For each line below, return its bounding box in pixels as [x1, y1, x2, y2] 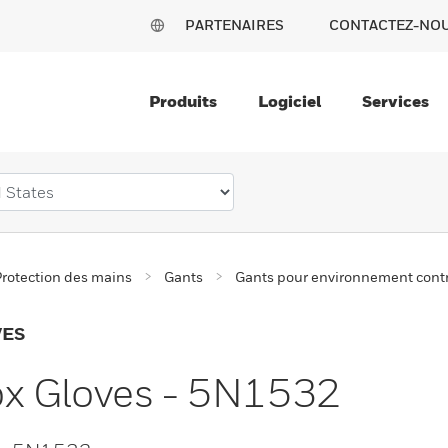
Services [362, 91, 429, 111]
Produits [149, 91, 217, 111]
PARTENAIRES [185, 16, 284, 33]
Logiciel [258, 91, 321, 111]
